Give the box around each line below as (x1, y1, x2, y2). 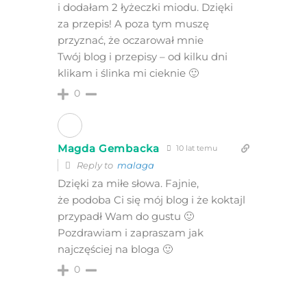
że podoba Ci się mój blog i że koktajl (57, 193, 245, 207)
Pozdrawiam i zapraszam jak (57, 226, 204, 240)
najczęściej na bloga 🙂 (57, 243, 173, 256)
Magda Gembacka (57, 142, 160, 156)
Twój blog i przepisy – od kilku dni (57, 50, 228, 64)
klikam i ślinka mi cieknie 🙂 (57, 66, 199, 80)
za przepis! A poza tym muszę (57, 17, 209, 31)
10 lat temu (173, 143, 217, 153)
